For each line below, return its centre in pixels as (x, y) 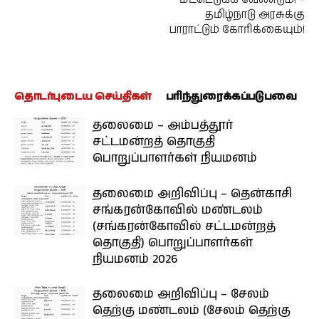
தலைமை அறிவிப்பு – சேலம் (181, 294)
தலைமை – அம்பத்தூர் (163, 125)
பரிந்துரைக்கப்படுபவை (231, 96)
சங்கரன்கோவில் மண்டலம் (178, 210)
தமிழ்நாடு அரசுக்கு (255, 14)
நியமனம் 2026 (135, 259)
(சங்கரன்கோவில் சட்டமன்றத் (184, 226)
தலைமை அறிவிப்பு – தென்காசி (192, 193)
